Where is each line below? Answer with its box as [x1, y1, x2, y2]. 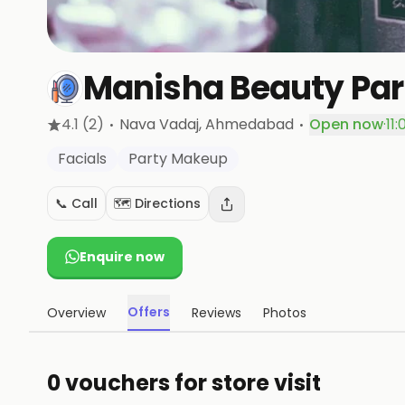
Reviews [192, 304, 241, 322]
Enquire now [80, 248, 165, 266]
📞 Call [55, 194, 98, 212]
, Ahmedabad [199, 114, 294, 135]
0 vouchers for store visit [47, 368, 321, 398]
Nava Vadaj [119, 114, 199, 135]
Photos [263, 304, 306, 322]
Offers [127, 303, 170, 321]
